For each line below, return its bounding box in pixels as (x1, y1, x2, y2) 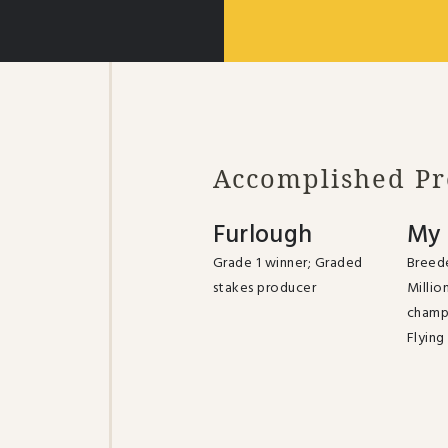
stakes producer (212, 276, 317, 300)
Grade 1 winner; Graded (212, 251, 363, 275)
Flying (406, 326, 445, 350)
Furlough (212, 215, 313, 256)
